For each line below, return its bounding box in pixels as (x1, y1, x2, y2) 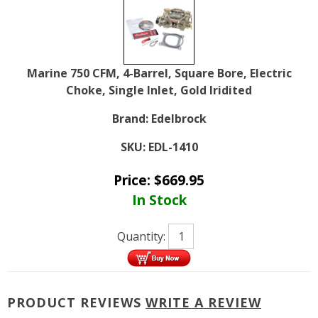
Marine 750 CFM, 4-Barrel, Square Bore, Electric (26, 65, 292, 81)
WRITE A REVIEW (146, 293, 261, 311)
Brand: (111, 111, 148, 126)
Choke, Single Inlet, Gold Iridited (66, 82, 252, 98)
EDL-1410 (148, 139, 198, 155)
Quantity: (117, 228, 168, 244)
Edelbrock (150, 111, 207, 126)
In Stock (131, 190, 187, 209)
